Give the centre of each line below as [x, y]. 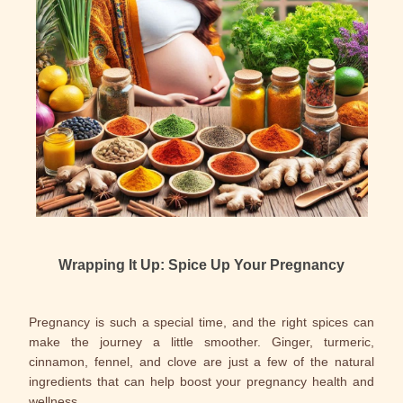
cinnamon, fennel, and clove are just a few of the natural [201, 362]
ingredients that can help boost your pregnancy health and [201, 381]
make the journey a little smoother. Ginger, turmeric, [201, 342]
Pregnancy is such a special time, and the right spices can [201, 322]
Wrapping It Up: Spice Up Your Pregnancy [201, 264]
